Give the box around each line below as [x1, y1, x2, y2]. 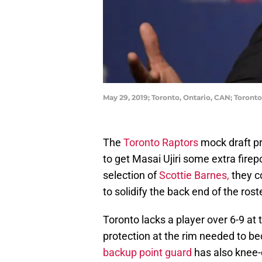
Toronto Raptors [123, 136, 198, 149]
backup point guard [103, 246, 192, 259]
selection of [103, 169, 159, 182]
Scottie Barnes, [159, 169, 229, 182]
